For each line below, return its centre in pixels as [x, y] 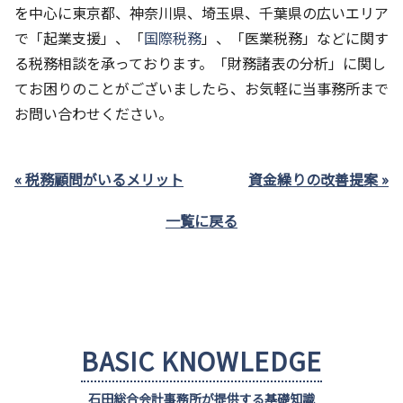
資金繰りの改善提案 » [318, 179]
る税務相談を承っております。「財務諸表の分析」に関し [200, 63]
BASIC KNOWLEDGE [201, 361]
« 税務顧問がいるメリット [99, 179]
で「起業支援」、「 [79, 38]
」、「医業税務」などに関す [295, 38]
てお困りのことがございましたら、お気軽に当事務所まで [201, 88]
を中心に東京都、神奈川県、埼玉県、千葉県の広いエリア [201, 13]
